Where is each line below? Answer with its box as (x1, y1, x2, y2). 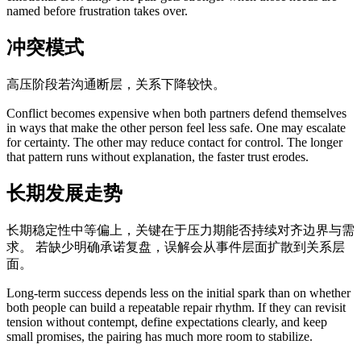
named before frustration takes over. (6, 3, 188, 18)
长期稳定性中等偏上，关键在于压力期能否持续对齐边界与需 (6, 222, 355, 237)
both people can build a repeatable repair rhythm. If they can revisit (6, 300, 346, 314)
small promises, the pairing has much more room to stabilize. (6, 329, 313, 343)
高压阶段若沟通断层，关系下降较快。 (6, 77, 226, 91)
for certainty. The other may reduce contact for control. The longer (6, 135, 342, 149)
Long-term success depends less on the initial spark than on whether (6, 285, 351, 300)
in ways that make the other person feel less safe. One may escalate (6, 120, 346, 135)
